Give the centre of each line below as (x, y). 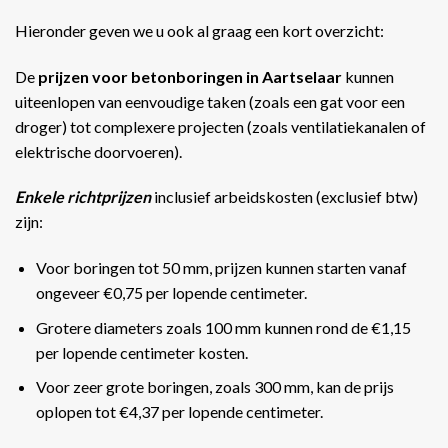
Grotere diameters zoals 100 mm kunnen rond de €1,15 (223, 327)
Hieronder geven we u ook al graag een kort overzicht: (199, 30)
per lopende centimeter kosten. (141, 352)
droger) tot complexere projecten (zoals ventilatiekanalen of (220, 126)
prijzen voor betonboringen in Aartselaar (191, 76)
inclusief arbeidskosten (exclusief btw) (284, 197)
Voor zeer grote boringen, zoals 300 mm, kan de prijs (214, 387)
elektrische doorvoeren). (98, 151)
